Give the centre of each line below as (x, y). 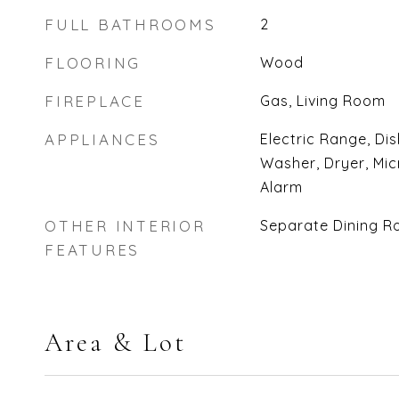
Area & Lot (115, 342)
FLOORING (93, 63)
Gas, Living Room (322, 101)
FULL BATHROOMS (130, 24)
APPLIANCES (102, 139)
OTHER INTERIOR (125, 226)
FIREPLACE (95, 101)
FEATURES (92, 250)
